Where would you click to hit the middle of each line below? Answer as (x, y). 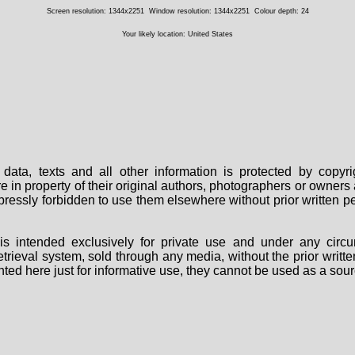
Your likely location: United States (177, 34)
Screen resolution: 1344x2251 (95, 11)
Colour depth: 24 (281, 11)
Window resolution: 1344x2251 (199, 11)
